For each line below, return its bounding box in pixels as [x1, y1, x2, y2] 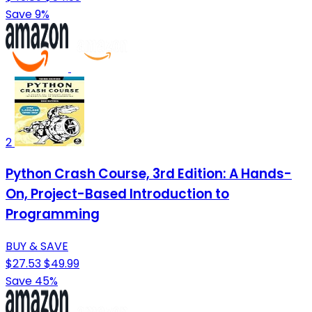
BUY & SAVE [6, 238, 68, 255]
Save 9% [6, 6, 49, 22]
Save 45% [6, 273, 58, 290]
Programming [6, 205, 100, 224]
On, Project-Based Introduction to [6, 185, 229, 204]
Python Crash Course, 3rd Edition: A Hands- [6, 164, 292, 184]
